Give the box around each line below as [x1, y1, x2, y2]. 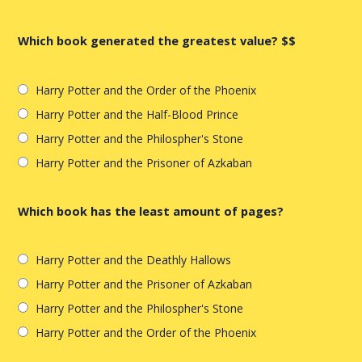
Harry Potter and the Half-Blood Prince [36, 106, 239, 122]
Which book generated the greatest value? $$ [18, 32, 297, 48]
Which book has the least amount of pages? [18, 202, 284, 219]
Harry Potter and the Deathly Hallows [36, 252, 232, 268]
